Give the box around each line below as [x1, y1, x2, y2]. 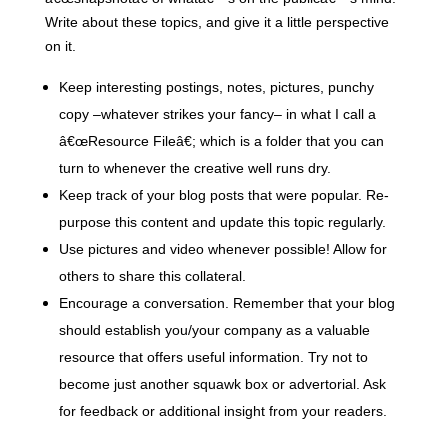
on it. [44, 39, 76, 54]
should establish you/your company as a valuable [58, 323, 370, 338]
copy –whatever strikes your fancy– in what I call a [58, 107, 376, 122]
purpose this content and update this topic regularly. [58, 215, 386, 230]
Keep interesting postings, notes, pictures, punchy [58, 80, 374, 95]
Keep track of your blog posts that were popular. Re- [58, 188, 389, 203]
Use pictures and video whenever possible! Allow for [58, 242, 387, 257]
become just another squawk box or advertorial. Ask [58, 377, 386, 392]
